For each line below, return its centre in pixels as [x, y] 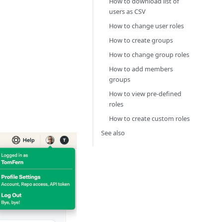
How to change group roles [149, 55]
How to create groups [141, 40]
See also [113, 133]
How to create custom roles [149, 118]
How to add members [141, 69]
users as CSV [127, 11]
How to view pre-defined [145, 94]
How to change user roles [146, 26]
